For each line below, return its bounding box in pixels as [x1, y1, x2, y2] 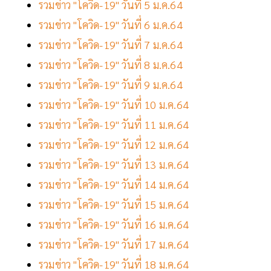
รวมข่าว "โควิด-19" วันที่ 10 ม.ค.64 [39, 97, 189, 112]
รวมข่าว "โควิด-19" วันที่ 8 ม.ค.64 [39, 57, 183, 72]
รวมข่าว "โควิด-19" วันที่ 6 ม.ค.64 [39, 18, 183, 32]
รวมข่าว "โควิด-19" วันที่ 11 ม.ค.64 [39, 117, 189, 132]
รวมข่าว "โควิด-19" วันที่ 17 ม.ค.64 [39, 237, 189, 252]
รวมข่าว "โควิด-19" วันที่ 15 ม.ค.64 [39, 197, 192, 212]
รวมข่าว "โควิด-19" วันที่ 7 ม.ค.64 [39, 38, 183, 52]
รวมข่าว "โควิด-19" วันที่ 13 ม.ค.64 [39, 157, 189, 172]
